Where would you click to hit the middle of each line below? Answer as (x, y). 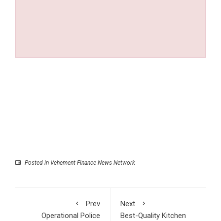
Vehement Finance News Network (93, 163)
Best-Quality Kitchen (153, 215)
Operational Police (71, 215)
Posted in (37, 163)
